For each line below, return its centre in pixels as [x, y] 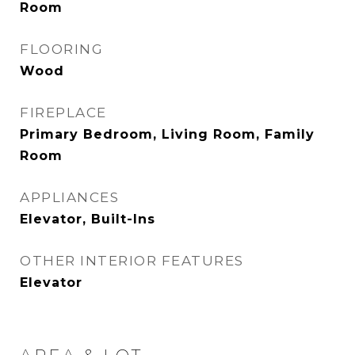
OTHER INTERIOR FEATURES [132, 261]
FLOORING [61, 49]
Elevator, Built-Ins [88, 219]
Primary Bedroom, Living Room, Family [167, 134]
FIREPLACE [63, 113]
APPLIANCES [69, 197]
